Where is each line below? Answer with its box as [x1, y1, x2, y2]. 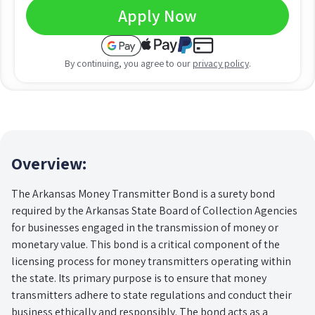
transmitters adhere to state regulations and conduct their [11, 287, 292, 302]
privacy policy [192, 56, 249, 70]
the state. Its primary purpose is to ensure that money [11, 270, 266, 285]
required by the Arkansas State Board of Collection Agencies [11, 202, 297, 218]
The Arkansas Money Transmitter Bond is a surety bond [11, 186, 275, 201]
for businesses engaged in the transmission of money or [11, 219, 278, 235]
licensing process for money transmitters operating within [11, 253, 291, 269]
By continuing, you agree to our [64, 56, 193, 70]
